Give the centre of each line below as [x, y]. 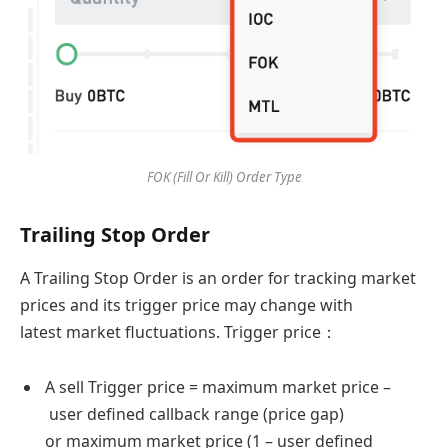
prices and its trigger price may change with [186, 304]
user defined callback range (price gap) [194, 414]
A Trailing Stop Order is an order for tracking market [218, 277]
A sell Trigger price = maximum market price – [218, 387]
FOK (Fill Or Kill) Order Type [224, 176]
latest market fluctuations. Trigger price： [178, 331]
